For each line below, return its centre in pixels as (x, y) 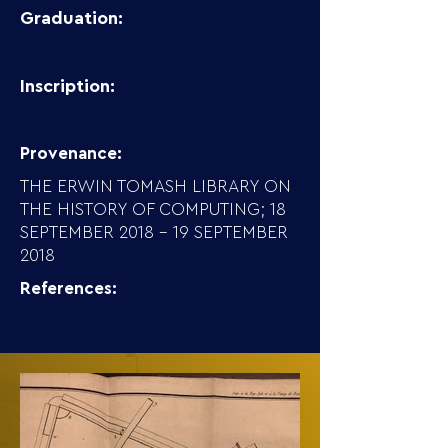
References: (68, 288)
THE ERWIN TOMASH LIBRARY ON (155, 186)
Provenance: (71, 153)
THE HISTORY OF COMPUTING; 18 (153, 209)
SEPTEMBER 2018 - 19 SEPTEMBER (154, 232)
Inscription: (67, 86)
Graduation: (71, 18)
